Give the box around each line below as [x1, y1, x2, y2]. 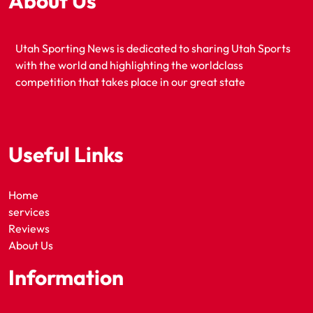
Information [8, 264, 124, 291]
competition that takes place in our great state [15, 75, 245, 89]
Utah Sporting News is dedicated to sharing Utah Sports [15, 41, 291, 56]
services [8, 205, 50, 219]
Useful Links [8, 141, 124, 168]
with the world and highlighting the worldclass [15, 58, 243, 73]
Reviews [8, 221, 50, 236]
